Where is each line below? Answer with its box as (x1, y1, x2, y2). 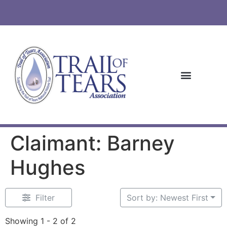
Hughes (10, 155, 85, 180)
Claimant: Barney (10, 131, 175, 156)
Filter (35, 193, 55, 203)
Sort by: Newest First (127, 193, 209, 203)
